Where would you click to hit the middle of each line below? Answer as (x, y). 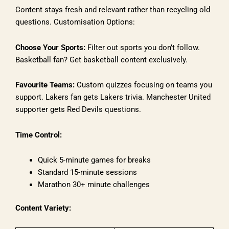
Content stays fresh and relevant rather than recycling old (113, 10)
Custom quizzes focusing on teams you (143, 85)
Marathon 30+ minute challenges (94, 185)
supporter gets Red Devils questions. (78, 110)
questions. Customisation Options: (75, 22)
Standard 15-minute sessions (87, 173)
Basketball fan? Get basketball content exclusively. (101, 60)
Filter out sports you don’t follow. (143, 47)
